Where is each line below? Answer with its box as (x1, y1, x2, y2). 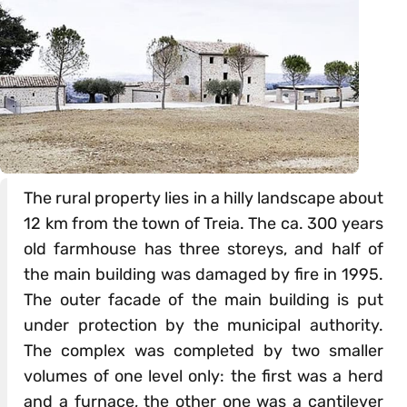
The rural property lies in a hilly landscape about (24, 188, 383, 209)
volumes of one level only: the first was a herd (24, 366, 383, 387)
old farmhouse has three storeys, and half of (24, 239, 383, 260)
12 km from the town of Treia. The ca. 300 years (24, 213, 383, 234)
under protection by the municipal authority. (24, 315, 383, 336)
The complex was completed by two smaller (24, 341, 383, 362)
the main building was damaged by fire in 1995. (24, 264, 383, 285)
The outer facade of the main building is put (24, 290, 383, 311)
